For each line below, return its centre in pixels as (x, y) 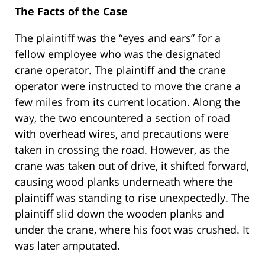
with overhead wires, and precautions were (122, 134)
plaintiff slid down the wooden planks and (119, 214)
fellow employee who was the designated (118, 54)
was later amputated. (67, 246)
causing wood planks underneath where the (124, 182)
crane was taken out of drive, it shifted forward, (132, 166)
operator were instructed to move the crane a (128, 86)
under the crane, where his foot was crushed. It (132, 230)
